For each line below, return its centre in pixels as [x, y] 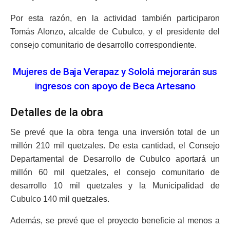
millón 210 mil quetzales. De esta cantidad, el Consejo [115, 145]
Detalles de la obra [57, 112]
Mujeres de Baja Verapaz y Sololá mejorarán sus [115, 72]
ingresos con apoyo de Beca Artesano [115, 86]
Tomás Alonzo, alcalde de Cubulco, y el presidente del [115, 31]
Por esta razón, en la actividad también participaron [115, 18]
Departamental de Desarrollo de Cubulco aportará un [115, 159]
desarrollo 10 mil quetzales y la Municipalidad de [115, 185]
